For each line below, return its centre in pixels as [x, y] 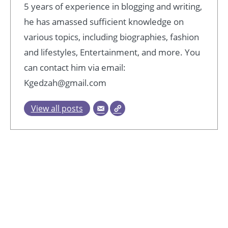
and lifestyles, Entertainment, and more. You [112, 52]
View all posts [57, 108]
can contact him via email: [75, 67]
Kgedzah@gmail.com [65, 83]
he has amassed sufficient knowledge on [104, 22]
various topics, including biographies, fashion [111, 37]
